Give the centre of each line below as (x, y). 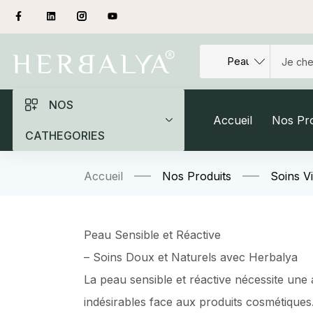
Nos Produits (197, 176)
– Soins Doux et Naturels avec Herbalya (191, 257)
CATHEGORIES (65, 136)
